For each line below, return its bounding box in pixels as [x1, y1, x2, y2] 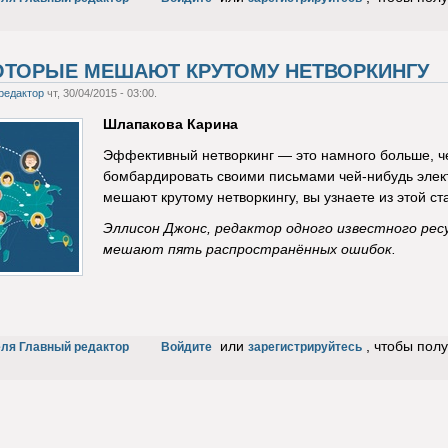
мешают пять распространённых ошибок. [102, 242, 396, 258]
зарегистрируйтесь [247, 340, 362, 355]
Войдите [160, 340, 212, 355]
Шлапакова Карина [102, 117, 238, 133]
